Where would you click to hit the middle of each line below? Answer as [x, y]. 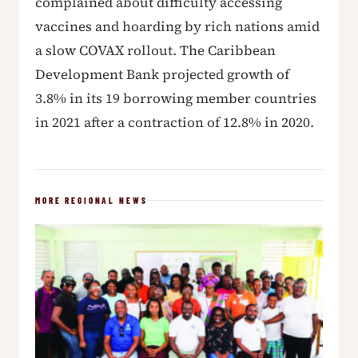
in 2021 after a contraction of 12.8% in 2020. [175, 122]
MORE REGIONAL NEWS [91, 200]
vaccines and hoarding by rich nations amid [177, 26]
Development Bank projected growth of [162, 74]
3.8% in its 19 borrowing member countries [176, 98]
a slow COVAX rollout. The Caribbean [155, 50]
